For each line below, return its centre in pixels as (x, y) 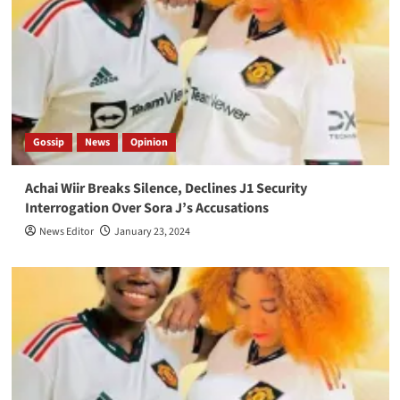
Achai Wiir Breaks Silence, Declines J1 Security (166, 189)
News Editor (66, 232)
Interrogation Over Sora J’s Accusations (146, 208)
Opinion (149, 143)
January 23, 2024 (152, 232)
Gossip (48, 143)
